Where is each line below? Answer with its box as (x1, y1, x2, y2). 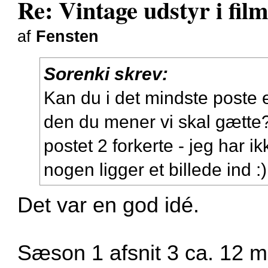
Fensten (36, 27, 99, 45)
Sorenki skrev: (44, 63, 169, 84)
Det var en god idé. (17, 193, 200, 217)
